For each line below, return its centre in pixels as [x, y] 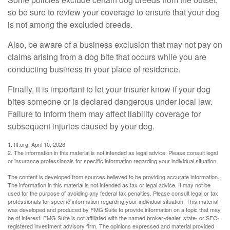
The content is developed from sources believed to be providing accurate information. [113, 176]
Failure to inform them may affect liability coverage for [104, 113]
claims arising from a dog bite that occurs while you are [107, 56]
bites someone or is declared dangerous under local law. [110, 101]
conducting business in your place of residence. [94, 69]
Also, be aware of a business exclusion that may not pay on [115, 44]
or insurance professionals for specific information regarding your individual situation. [113, 160]
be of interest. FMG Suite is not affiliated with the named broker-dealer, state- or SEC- [113, 217]
